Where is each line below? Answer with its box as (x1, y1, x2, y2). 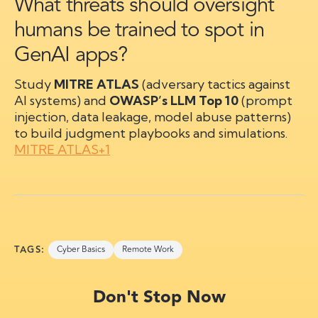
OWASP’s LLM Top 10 (109, 92, 238, 109)
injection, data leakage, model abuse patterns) (14, 108, 291, 125)
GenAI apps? (14, 38, 128, 71)
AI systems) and (14, 92, 109, 109)
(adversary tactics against (139, 75, 290, 92)
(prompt (238, 92, 292, 109)
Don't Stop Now (92, 284, 226, 311)
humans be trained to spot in (14, 13, 264, 46)
